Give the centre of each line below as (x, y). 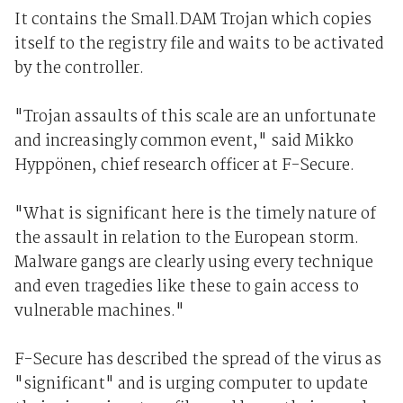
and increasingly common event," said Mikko (184, 142)
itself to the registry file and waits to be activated (199, 45)
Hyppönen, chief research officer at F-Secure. (184, 166)
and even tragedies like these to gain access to (186, 288)
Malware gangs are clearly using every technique (193, 264)
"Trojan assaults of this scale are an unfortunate (195, 118)
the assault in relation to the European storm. (186, 239)
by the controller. (79, 69)
